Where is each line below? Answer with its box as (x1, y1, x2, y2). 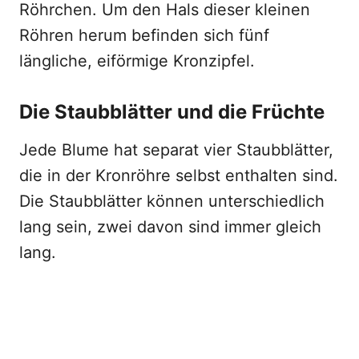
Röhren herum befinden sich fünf (19, 26, 269, 45)
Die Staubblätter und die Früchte (19, 100, 325, 123)
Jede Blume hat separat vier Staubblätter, (19, 140, 333, 159)
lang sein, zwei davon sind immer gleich (19, 217, 321, 236)
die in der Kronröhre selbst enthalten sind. (19, 166, 338, 185)
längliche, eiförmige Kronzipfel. (19, 51, 255, 71)
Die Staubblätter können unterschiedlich (19, 192, 325, 211)
